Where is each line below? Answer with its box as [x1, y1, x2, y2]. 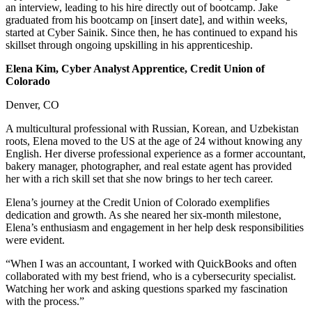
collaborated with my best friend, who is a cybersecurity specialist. [6, 270, 296, 282]
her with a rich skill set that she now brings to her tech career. [6, 172, 273, 185]
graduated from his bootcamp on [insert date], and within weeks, [6, 13, 288, 26]
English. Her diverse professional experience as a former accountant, [6, 147, 306, 159]
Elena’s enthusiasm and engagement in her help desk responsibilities [6, 221, 304, 233]
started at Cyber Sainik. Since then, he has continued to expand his [6, 26, 297, 38]
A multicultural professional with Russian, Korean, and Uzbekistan [6, 122, 299, 134]
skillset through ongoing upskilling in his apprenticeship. [6, 38, 256, 51]
